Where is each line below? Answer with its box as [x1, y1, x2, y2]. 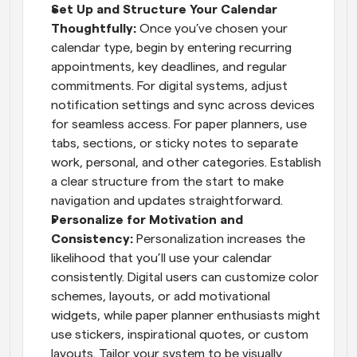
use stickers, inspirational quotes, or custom [51, 328, 308, 341]
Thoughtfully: [51, 22, 139, 35]
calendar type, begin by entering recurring [51, 41, 292, 54]
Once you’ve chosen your [139, 22, 288, 35]
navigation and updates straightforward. [51, 194, 283, 207]
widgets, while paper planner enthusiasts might [51, 308, 320, 322]
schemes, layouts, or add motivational [51, 289, 270, 303]
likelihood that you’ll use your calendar [51, 251, 272, 265]
